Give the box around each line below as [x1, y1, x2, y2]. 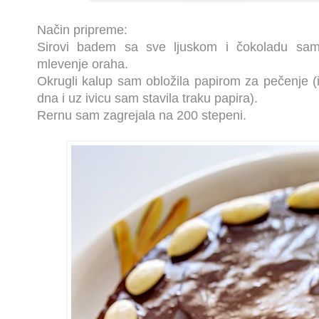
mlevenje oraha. [37, 57, 128, 72]
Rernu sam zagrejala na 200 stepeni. [37, 108, 246, 123]
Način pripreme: [37, 23, 127, 38]
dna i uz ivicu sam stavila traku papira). [37, 91, 258, 106]
